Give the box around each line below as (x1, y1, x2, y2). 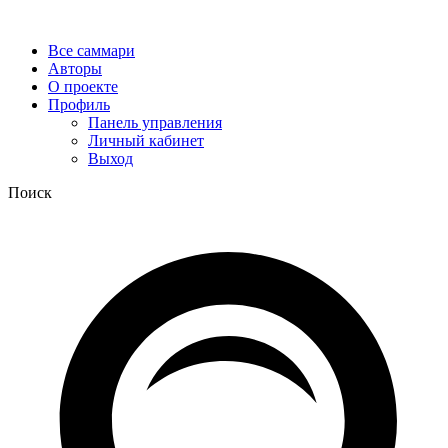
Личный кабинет (88, 132, 204, 149)
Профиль (48, 96, 110, 113)
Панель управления (88, 114, 222, 131)
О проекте (48, 78, 118, 95)
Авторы (48, 60, 102, 77)
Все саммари (48, 42, 135, 59)
